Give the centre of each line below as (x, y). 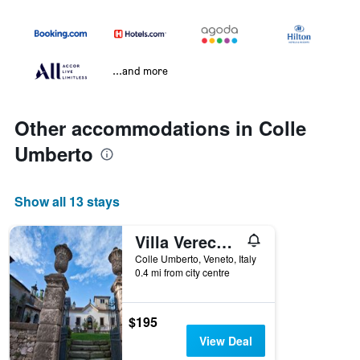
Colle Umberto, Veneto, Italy (196, 259)
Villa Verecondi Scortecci (224, 242)
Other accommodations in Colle (160, 128)
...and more (140, 71)
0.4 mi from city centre (182, 272)
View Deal (225, 341)
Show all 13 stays (67, 202)
